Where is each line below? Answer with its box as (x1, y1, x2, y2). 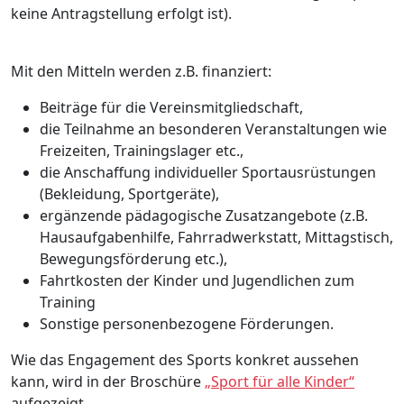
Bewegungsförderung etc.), (40, 248, 227, 269)
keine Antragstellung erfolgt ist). (11, 3, 232, 23)
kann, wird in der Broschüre (11, 371, 205, 391)
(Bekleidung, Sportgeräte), (40, 183, 219, 204)
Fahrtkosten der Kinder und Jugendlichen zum (40, 270, 354, 290)
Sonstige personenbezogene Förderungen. (40, 313, 334, 334)
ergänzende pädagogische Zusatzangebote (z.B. (40, 205, 368, 225)
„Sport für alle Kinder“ (205, 371, 354, 391)
